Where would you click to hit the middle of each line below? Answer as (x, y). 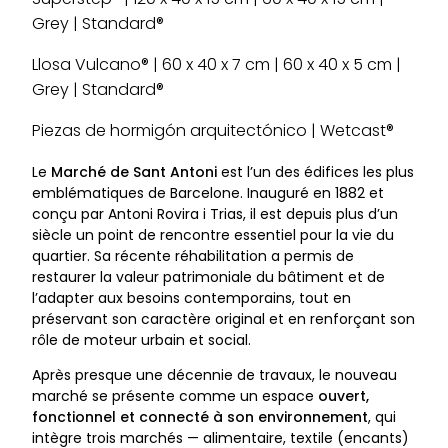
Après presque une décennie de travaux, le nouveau (214, 374)
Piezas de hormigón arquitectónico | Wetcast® (213, 130)
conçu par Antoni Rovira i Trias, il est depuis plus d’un (215, 213)
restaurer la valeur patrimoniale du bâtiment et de (208, 276)
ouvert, (343, 395)
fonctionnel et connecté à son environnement (200, 416)
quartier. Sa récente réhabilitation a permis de (193, 255)
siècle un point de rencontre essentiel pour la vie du (213, 234)
